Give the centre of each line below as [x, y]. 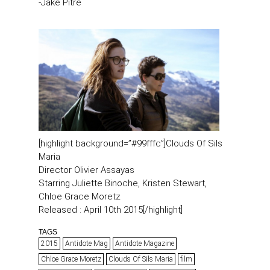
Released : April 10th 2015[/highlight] [111, 210]
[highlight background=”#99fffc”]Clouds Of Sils [130, 144]
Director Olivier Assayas [86, 170]
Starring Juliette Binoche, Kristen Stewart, [123, 184]
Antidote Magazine [145, 244]
